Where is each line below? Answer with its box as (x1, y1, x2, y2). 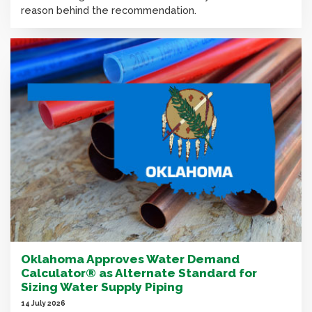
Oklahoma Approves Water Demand (21, 252, 240, 267)
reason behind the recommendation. (21, 3, 196, 16)
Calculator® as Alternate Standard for (21, 266, 257, 281)
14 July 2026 (21, 299, 65, 307)
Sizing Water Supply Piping (21, 280, 183, 295)
